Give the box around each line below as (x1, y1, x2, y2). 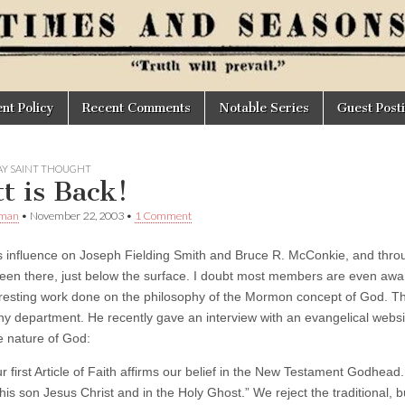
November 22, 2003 (30, 209, 124, 222)
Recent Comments (82, 100, 191, 116)
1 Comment (135, 209, 192, 222)
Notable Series (219, 100, 309, 116)
